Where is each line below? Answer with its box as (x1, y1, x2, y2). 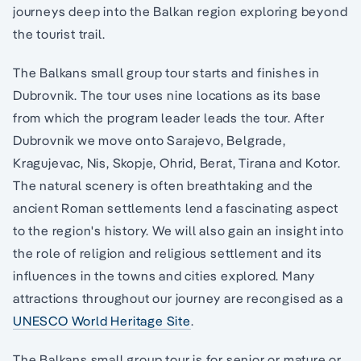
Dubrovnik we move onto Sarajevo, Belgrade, (13, 131, 286, 148)
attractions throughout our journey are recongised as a (13, 289, 344, 306)
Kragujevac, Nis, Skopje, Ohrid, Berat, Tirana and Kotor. (13, 154, 341, 171)
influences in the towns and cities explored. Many (13, 267, 316, 284)
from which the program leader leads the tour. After (13, 109, 325, 126)
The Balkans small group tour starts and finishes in (13, 64, 320, 81)
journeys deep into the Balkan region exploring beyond (13, 2, 348, 19)
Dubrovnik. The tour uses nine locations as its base (13, 86, 322, 103)
